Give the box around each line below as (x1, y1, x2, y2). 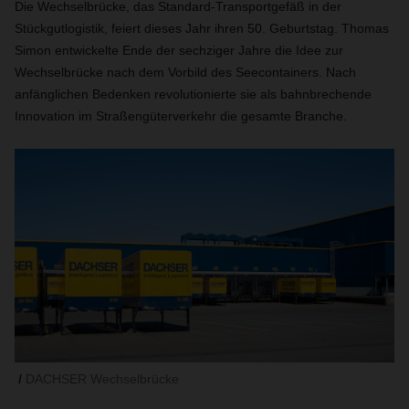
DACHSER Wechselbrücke (26, 372, 179, 386)
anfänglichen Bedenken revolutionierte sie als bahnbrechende (15, 87, 372, 101)
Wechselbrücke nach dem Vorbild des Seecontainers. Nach (15, 65, 356, 79)
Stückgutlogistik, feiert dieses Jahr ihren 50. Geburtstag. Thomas (15, 21, 389, 36)
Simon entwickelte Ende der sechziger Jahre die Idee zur (15, 43, 343, 58)
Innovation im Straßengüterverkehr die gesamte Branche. (15, 109, 347, 123)
